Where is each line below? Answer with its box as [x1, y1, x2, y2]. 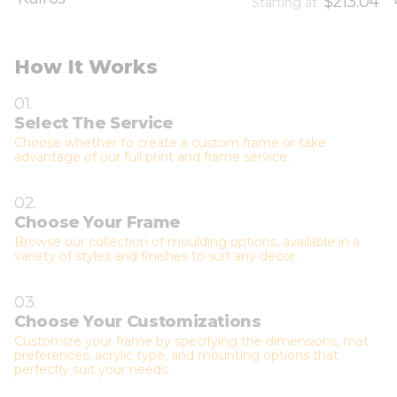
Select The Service [14, 113, 174, 134]
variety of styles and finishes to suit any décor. [14, 248, 298, 265]
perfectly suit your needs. [14, 362, 170, 378]
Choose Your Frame [14, 213, 181, 233]
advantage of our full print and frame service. [14, 149, 290, 166]
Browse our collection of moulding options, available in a [14, 234, 360, 251]
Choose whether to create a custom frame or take [14, 135, 326, 152]
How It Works [14, 55, 158, 80]
